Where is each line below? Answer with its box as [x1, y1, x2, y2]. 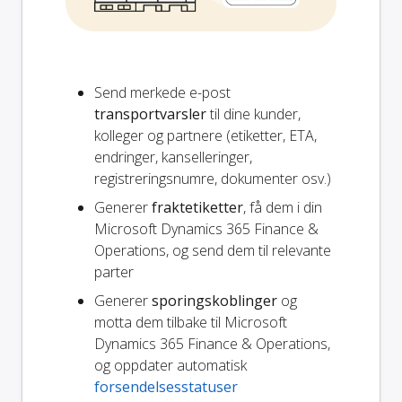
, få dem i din [243, 197, 322, 218]
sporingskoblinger [152, 291, 277, 311]
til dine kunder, [206, 104, 301, 125]
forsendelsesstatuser [94, 377, 238, 398]
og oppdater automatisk [94, 355, 247, 376]
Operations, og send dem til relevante [94, 240, 331, 261]
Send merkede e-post [94, 83, 231, 103]
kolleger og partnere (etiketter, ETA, [94, 126, 317, 146]
